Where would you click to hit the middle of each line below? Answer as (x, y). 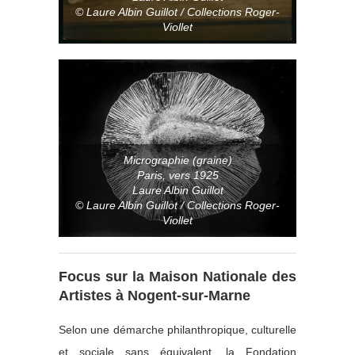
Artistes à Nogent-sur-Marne (155, 296)
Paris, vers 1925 (177, 176)
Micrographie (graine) (177, 160)
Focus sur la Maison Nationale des (177, 277)
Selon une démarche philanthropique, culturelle (177, 330)
